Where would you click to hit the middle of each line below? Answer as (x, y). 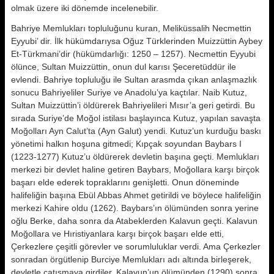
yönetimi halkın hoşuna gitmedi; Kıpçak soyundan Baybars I (126, 144)
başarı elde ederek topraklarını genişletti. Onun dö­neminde (125, 182)
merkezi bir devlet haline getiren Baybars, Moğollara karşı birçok (135, 169)
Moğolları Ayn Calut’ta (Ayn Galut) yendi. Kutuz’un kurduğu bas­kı (136, 131)
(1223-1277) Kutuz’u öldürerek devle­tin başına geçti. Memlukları (135, 157)
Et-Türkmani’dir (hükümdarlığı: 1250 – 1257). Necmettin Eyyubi (133, 54)
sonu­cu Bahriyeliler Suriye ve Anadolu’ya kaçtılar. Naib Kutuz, (129, 92)
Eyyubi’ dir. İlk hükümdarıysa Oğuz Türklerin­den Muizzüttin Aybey (137, 41)
